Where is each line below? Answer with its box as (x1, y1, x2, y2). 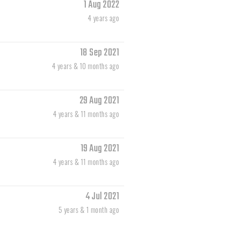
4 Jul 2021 (86, 189, 119, 205)
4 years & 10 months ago (51, 61, 119, 72)
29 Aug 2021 (79, 93, 119, 109)
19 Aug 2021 (80, 141, 119, 157)
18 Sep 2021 (80, 45, 119, 61)
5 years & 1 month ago (58, 204, 119, 215)
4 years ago (87, 13, 119, 24)
